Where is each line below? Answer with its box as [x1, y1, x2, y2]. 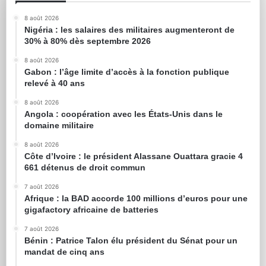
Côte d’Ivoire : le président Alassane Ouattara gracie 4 [24, 151, 243, 161]
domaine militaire [24, 120, 94, 130]
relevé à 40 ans [24, 78, 85, 88]
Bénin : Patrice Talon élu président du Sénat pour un [24, 235, 237, 245]
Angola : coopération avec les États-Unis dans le [24, 109, 223, 119]
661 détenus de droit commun [24, 162, 145, 172]
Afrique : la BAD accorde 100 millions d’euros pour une [24, 193, 248, 203]
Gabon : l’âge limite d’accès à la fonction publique [24, 66, 229, 77]
